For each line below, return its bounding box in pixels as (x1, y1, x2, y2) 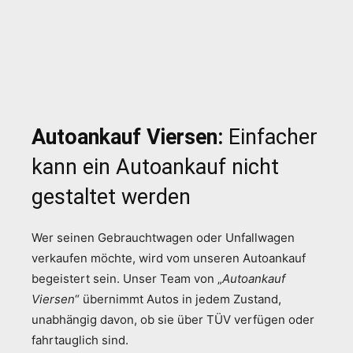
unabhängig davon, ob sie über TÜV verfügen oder (32, 311, 314, 327)
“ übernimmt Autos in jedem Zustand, (75, 291, 281, 307)
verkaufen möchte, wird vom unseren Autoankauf (32, 250, 306, 266)
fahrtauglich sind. (32, 332, 128, 347)
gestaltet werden (32, 184, 191, 210)
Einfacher (229, 124, 318, 150)
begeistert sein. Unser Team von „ (32, 270, 222, 286)
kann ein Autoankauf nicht (32, 154, 279, 180)
